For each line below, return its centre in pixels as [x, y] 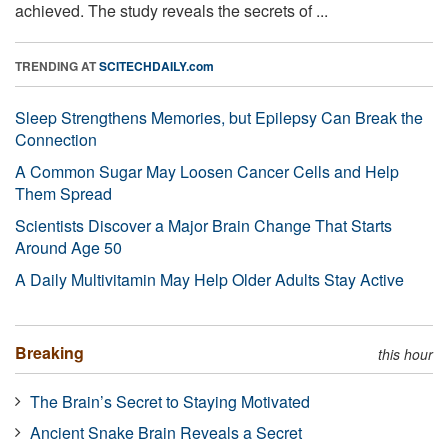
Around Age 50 [68, 247]
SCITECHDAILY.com [156, 65]
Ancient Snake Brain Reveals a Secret [166, 432]
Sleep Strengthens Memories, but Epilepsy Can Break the [219, 117]
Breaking [49, 352]
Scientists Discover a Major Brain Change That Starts [203, 225]
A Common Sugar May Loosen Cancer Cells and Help [207, 171]
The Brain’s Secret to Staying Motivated [170, 401]
